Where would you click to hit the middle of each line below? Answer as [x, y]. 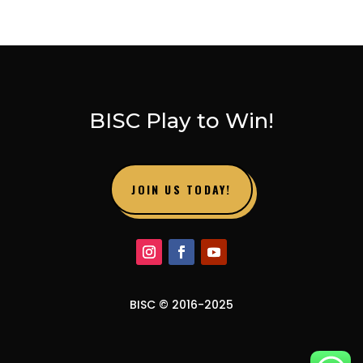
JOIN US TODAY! [181, 189]
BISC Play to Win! [181, 120]
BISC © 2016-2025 [181, 304]
